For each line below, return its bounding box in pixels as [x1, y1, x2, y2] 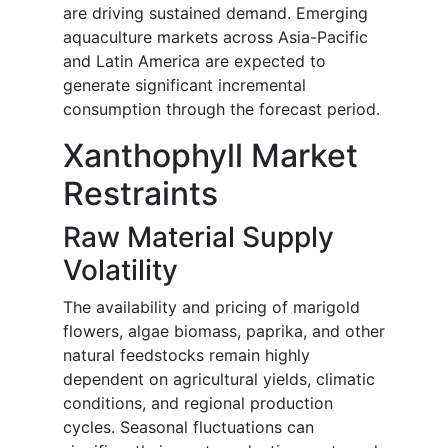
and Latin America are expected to [63, 51, 326, 72]
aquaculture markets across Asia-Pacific [63, 27, 368, 48]
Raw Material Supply [63, 220, 334, 255]
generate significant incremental [63, 75, 306, 96]
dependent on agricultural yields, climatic [63, 369, 375, 390]
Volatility [63, 253, 178, 288]
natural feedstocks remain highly [63, 345, 310, 366]
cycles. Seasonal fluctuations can [63, 417, 314, 438]
